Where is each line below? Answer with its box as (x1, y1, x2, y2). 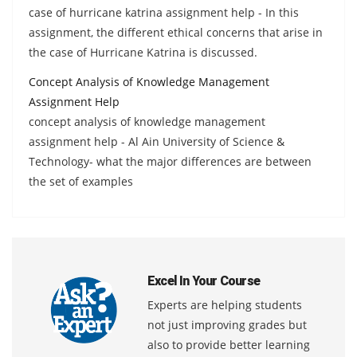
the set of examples (29, 173, 133, 189)
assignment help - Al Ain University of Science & (29, 133, 284, 149)
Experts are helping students (147, 296, 302, 312)
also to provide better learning (147, 336, 310, 352)
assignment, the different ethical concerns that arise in (29, 24, 323, 40)
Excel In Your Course (147, 273, 260, 288)
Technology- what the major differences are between (29, 153, 312, 169)
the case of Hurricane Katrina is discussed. (29, 44, 257, 60)
